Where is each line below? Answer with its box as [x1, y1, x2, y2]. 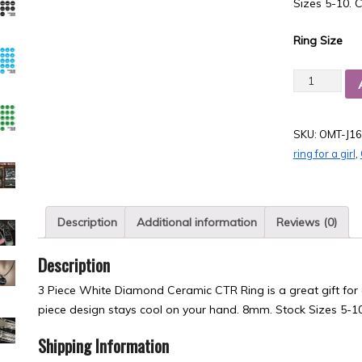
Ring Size [293, 33, 343, 48]
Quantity [292, 70, 343, 86]
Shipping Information [38, 332, 169, 358]
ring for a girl [293, 146, 356, 160]
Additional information [137, 214, 257, 229]
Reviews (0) [276, 214, 337, 229]
